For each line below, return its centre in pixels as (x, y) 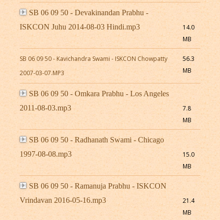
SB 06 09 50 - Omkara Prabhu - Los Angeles (99, 94)
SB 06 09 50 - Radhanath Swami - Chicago (96, 140)
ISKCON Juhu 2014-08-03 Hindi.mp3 (80, 27)
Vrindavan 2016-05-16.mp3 (63, 200)
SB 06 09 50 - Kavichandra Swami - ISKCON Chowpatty (93, 59)
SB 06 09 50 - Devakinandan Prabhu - (88, 13)
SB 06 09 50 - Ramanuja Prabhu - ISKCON (97, 186)
